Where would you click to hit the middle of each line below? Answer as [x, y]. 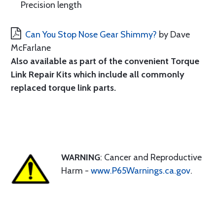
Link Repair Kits [41, 74]
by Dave [173, 35]
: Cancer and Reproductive [151, 157]
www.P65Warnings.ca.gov [141, 171]
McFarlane [31, 48]
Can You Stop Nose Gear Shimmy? [91, 35]
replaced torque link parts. [63, 88]
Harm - [76, 171]
